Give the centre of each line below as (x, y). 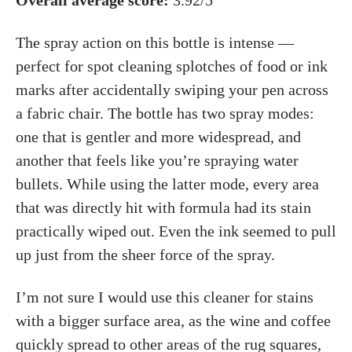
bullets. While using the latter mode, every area (167, 184)
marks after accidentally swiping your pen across (172, 90)
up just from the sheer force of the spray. (145, 255)
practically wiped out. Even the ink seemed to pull (176, 231)
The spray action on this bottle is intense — (155, 42)
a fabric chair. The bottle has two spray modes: (165, 113)
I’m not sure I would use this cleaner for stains (165, 297)
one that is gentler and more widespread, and (158, 137)
